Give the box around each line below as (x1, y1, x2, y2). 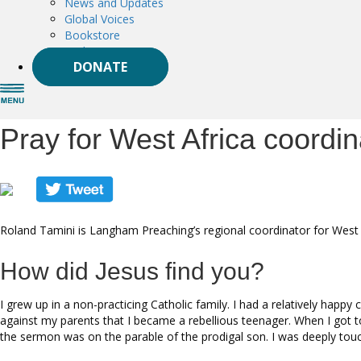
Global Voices (64, 10, 135, 27)
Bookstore (64, 27, 120, 43)
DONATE (73, 57, 127, 76)
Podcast (64, 43, 107, 59)
